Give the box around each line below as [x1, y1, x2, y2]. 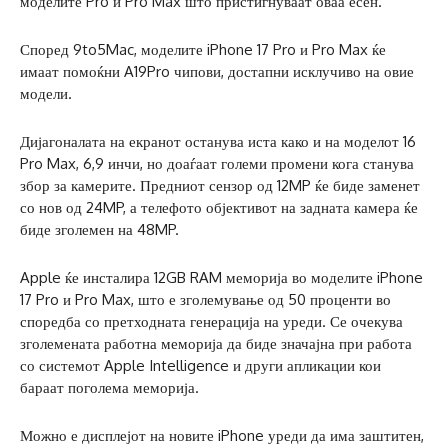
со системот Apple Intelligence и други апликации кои [20, 355, 381, 375]
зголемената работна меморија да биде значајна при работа [20, 333, 412, 353]
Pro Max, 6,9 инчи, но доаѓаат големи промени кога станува [20, 153, 414, 173]
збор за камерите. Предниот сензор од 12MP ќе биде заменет [20, 175, 420, 195]
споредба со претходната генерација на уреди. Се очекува [20, 311, 403, 331]
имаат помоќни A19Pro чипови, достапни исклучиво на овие [20, 61, 414, 81]
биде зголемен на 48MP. [20, 219, 179, 239]
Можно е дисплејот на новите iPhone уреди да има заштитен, [20, 425, 424, 445]
